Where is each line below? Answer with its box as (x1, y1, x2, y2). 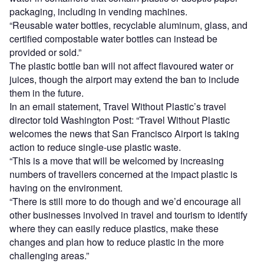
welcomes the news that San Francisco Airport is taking (9, 126, 239, 140)
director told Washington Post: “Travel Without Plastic (9, 113, 230, 127)
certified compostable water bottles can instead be (9, 31, 217, 45)
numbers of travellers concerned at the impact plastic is (9, 167, 237, 181)
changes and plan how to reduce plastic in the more (9, 235, 224, 249)
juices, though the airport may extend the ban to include (9, 72, 239, 86)
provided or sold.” (9, 45, 81, 59)
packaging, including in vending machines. (9, 4, 187, 18)
